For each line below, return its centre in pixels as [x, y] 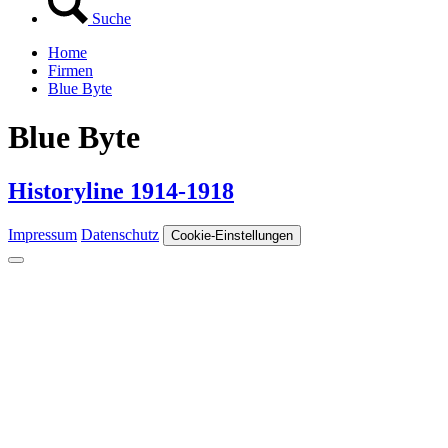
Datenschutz [120, 234]
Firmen [70, 70]
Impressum [42, 234]
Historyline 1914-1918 [121, 190]
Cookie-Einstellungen [232, 235]
